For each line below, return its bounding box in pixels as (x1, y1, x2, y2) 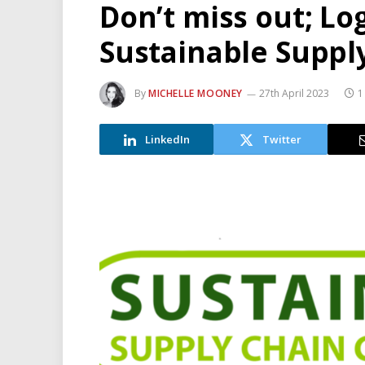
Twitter (262, 131, 301, 147)
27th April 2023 (259, 86, 329, 101)
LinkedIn (144, 131, 190, 147)
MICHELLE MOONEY (148, 86, 243, 101)
